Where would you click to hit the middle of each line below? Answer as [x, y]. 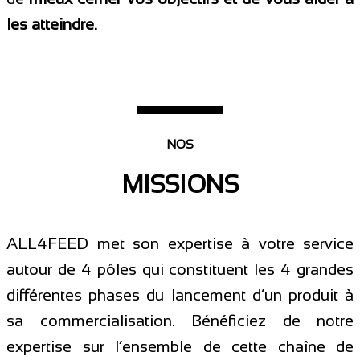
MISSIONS [180, 184]
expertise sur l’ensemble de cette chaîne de [180, 346]
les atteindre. [52, 24]
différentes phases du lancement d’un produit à [180, 295]
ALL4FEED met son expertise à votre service [180, 243]
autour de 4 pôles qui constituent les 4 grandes [180, 269]
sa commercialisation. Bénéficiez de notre [180, 321]
